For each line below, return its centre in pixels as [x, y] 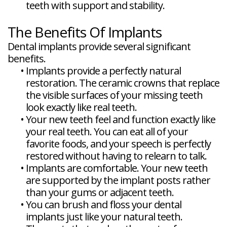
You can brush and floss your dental [104, 205]
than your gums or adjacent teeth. [100, 193]
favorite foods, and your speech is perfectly [118, 144]
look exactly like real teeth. [81, 107]
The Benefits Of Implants [85, 32]
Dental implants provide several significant [99, 47]
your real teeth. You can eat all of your [107, 132]
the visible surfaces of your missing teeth [114, 95]
